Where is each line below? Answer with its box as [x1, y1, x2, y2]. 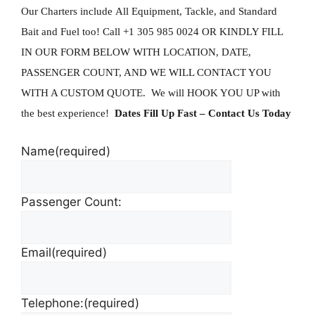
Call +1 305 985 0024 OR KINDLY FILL [103, 26, 283, 37]
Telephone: [21, 296, 84, 310]
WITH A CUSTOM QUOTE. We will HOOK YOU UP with [21, 87, 281, 98]
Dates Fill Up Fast [112, 108, 197, 119]
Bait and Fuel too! [21, 26, 103, 37]
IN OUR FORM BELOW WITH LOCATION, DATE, [21, 46, 251, 58]
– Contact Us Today [200, 108, 291, 119]
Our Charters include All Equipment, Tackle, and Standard [21, 6, 277, 17]
